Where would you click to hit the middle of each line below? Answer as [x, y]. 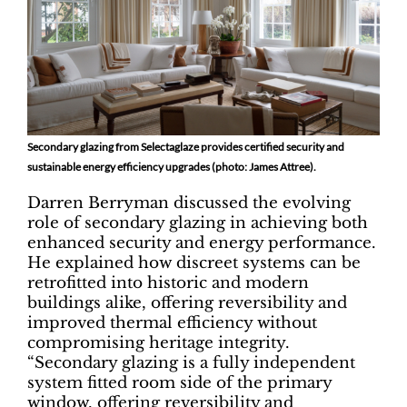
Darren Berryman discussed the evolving [189, 203]
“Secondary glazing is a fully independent [191, 363]
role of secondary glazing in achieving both [198, 223]
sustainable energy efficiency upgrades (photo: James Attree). [173, 166]
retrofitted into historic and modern [168, 283]
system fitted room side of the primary [179, 383]
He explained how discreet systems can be [194, 263]
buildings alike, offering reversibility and [187, 303]
